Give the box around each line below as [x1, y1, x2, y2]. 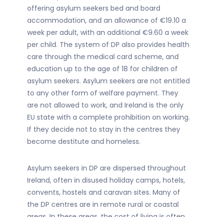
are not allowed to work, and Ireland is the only [27, 100, 184, 110]
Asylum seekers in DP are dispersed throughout [27, 163, 186, 173]
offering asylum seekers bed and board [27, 3, 160, 13]
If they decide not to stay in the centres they [27, 124, 180, 134]
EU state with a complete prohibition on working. [27, 112, 190, 122]
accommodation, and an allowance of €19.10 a [27, 15, 186, 25]
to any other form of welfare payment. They [27, 88, 178, 98]
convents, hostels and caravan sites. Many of [27, 187, 180, 197]
